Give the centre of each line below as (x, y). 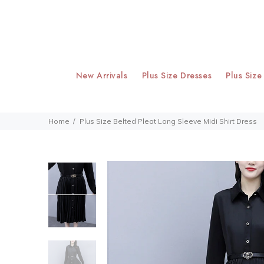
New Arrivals (102, 75)
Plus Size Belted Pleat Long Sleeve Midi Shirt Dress (168, 121)
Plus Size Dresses (177, 75)
